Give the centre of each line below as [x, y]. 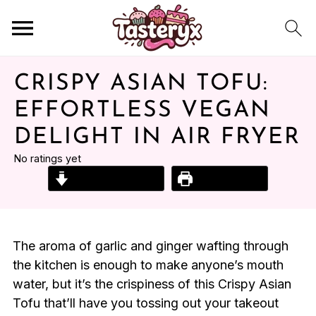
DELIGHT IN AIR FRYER [157, 138]
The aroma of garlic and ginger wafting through [150, 246]
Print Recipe [227, 178]
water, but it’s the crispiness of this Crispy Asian [152, 284]
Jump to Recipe [114, 178]
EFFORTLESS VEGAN [142, 111]
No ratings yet [48, 158]
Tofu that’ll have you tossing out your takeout [145, 303]
